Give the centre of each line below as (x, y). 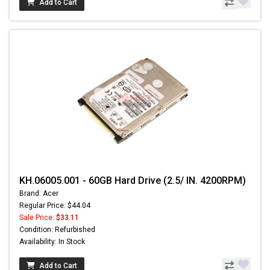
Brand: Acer (39, 193)
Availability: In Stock (52, 241)
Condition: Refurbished (57, 229)
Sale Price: (38, 217)
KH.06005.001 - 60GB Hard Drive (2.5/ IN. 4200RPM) (133, 180)
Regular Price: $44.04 (55, 205)
